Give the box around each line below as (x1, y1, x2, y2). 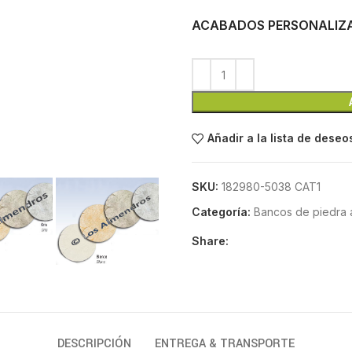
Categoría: (192, 205, 251, 218)
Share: (192, 234, 229, 247)
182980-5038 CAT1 (222, 180, 321, 193)
